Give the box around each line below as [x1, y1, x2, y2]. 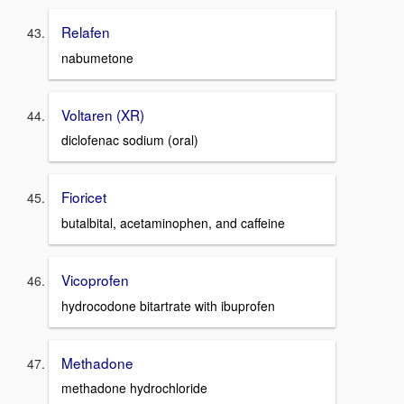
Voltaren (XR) [61, 104, 144, 124]
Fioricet [61, 187, 106, 207]
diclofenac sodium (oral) [61, 131, 198, 150]
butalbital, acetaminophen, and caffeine [61, 213, 285, 232]
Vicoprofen [61, 269, 129, 289]
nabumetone [61, 48, 133, 67]
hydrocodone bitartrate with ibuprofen [61, 296, 275, 315]
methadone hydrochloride [61, 379, 207, 398]
